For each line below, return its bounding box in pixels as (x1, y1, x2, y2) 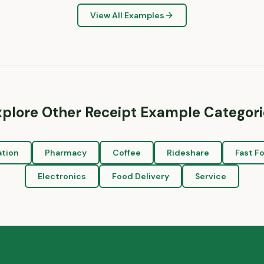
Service (195, 171, 226, 182)
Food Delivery (112, 171, 169, 182)
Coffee (112, 147, 141, 159)
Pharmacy (44, 147, 87, 159)
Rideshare (166, 147, 209, 159)
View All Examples (90, 10, 164, 21)
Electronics (38, 171, 86, 182)
